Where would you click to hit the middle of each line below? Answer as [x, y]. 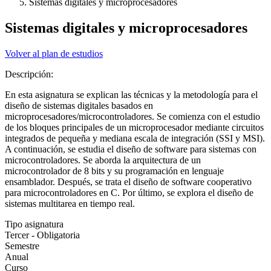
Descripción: [30, 74]
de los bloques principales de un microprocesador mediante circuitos [134, 127]
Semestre [22, 246]
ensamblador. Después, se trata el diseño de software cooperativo [128, 181]
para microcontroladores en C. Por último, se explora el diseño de [129, 192]
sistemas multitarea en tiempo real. [70, 203]
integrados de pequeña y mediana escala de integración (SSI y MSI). [135, 138]
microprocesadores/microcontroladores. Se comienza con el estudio [132, 116]
